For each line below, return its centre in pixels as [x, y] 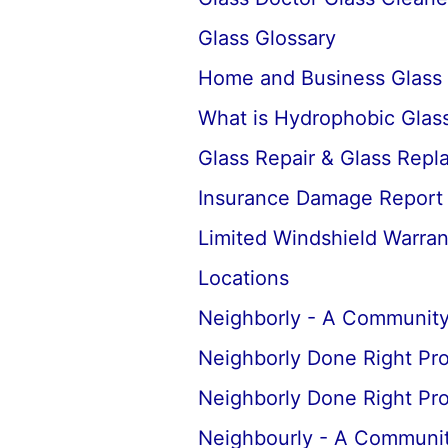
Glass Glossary [266, 38]
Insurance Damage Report [320, 198]
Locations [243, 278]
